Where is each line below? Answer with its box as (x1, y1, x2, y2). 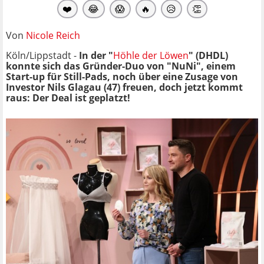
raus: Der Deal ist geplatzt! (6, 91, 130, 104)
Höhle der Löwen (113, 48, 189, 62)
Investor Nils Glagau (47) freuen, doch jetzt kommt (6, 80, 243, 94)
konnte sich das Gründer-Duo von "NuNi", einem (6, 59, 236, 72)
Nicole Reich (26, 28, 80, 42)
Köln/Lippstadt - (6, 48, 79, 62)
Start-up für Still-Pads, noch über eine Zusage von (6, 70, 238, 83)
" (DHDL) (189, 48, 228, 62)
